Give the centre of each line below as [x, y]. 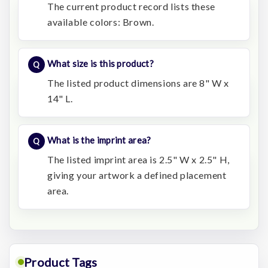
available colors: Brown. [101, 22]
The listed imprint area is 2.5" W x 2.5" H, [138, 160]
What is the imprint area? [99, 140]
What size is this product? [100, 64]
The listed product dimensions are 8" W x [138, 83]
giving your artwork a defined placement [137, 175]
